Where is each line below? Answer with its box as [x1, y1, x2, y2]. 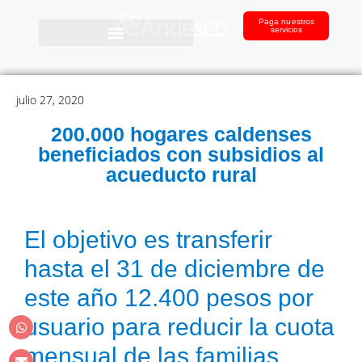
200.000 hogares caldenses [50, 123, 312, 145]
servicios [270, 25, 303, 34]
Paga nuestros [258, 17, 315, 26]
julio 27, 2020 [16, 92, 84, 107]
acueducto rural [105, 163, 257, 186]
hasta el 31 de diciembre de [24, 255, 325, 282]
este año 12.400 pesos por [24, 284, 314, 311]
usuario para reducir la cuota [24, 314, 335, 340]
